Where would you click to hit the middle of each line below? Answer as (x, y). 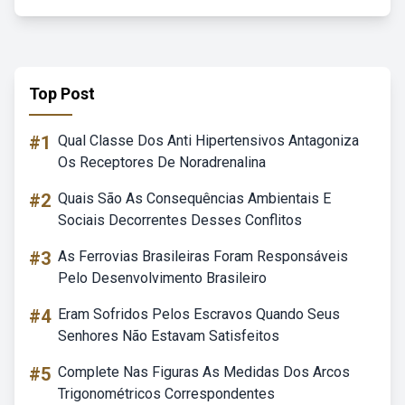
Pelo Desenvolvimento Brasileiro (162, 278)
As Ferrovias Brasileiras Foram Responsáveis (203, 256)
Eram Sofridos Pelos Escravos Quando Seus (199, 314)
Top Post (62, 94)
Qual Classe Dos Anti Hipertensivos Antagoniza (208, 141)
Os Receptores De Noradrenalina (162, 162)
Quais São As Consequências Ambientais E (194, 198)
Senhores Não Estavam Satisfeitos (169, 336)
